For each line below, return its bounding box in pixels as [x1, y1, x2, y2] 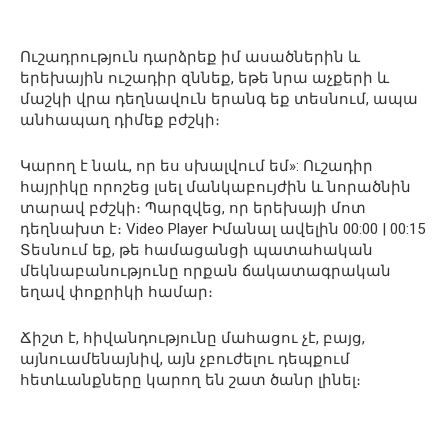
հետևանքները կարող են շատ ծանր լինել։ [20, 370, 361, 389]
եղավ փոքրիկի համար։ [20, 282, 213, 301]
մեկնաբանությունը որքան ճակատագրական [20, 261, 391, 280]
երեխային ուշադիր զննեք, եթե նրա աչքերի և [20, 68, 389, 87]
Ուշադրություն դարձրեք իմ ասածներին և [20, 47, 360, 66]
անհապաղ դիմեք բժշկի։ [20, 110, 220, 129]
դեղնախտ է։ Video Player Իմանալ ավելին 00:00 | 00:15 [20, 219, 425, 238]
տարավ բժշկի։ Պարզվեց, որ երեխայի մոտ [20, 198, 366, 217]
